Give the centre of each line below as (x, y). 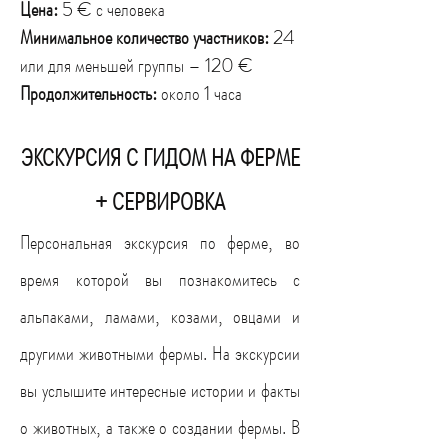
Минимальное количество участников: (146, 37)
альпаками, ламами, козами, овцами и (160, 316)
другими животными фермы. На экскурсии (160, 353)
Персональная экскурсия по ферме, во (160, 242)
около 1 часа (201, 93)
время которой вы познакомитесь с (160, 279)
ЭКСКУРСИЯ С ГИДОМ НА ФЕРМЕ (160, 158)
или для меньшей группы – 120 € (136, 65)
